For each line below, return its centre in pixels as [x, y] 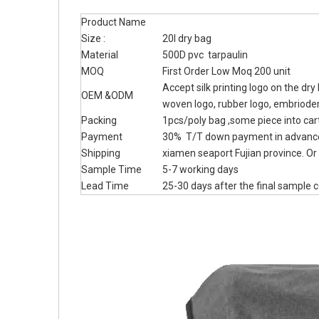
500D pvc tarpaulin [206, 55]
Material [100, 55]
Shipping [101, 153]
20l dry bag [188, 38]
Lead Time [105, 186]
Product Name [114, 22]
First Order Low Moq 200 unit [226, 71]
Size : [93, 38]
